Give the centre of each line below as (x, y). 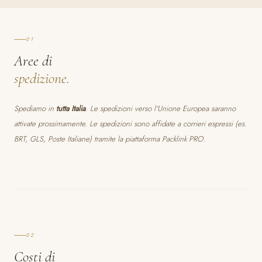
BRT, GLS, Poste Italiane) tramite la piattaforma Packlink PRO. (110, 139)
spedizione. (42, 78)
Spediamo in (35, 108)
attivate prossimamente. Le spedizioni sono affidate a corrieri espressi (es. (130, 124)
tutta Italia (71, 108)
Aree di (33, 61)
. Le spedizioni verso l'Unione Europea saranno (161, 108)
